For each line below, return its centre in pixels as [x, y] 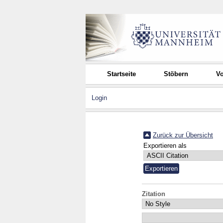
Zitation [154, 194]
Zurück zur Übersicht [183, 135]
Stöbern [176, 74]
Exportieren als [165, 145]
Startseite [122, 74]
